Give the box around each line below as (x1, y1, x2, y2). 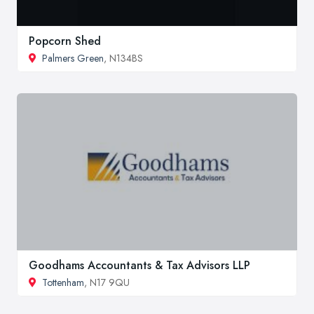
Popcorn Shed (29, 33, 101, 50)
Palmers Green (42, 51, 104, 66)
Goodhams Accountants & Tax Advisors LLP (29, 257, 250, 274)
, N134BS (104, 51, 143, 66)
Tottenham (42, 275, 84, 290)
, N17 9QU (84, 275, 130, 290)
